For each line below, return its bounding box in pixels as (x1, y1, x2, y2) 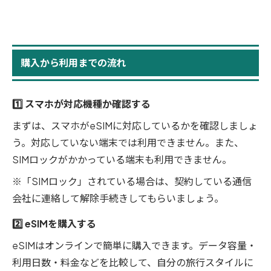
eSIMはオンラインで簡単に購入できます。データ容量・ (12, 238, 256, 252)
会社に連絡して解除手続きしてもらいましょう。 (12, 192, 224, 205)
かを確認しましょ (180, 119, 258, 132)
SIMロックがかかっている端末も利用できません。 (12, 153, 232, 166)
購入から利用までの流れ (21, 56, 126, 70)
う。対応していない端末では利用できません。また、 (12, 136, 244, 149)
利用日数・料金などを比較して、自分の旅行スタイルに (12, 255, 253, 269)
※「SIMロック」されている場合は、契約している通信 (12, 175, 252, 188)
